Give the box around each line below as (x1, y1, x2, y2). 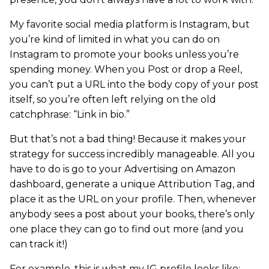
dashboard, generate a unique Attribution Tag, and (10, 178, 255, 190)
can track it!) (10, 238, 68, 250)
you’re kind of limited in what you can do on (10, 34, 220, 46)
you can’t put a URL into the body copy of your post (10, 79, 259, 91)
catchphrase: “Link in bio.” (10, 109, 130, 121)
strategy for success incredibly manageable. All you (10, 148, 255, 160)
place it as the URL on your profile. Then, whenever (10, 193, 256, 205)
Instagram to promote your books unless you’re (10, 49, 239, 61)
